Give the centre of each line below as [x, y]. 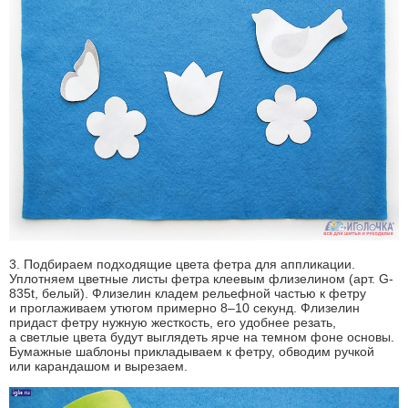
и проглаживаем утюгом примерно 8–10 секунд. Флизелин [184, 307]
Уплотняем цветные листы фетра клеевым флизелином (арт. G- [201, 278]
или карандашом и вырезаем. [98, 366]
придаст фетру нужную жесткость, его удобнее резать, [173, 322]
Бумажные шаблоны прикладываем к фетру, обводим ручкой [192, 351]
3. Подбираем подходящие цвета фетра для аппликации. [182, 264]
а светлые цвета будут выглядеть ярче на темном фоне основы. [202, 337]
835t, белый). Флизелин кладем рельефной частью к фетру [188, 293]
